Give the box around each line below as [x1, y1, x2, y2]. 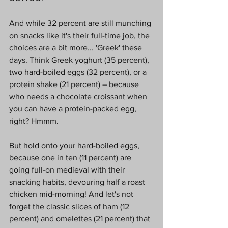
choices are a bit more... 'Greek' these [9, 43, 144, 52]
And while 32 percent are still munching [9, 18, 153, 27]
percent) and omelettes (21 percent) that [9, 214, 152, 223]
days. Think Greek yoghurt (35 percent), [9, 55, 151, 64]
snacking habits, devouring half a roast [9, 177, 147, 186]
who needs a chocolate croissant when [9, 92, 149, 101]
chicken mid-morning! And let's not [9, 189, 135, 198]
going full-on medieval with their [9, 165, 127, 174]
